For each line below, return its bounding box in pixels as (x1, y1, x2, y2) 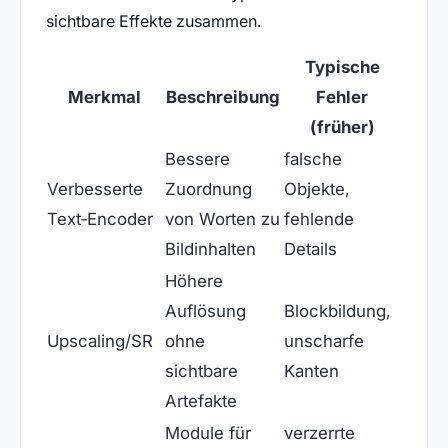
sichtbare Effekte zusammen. (45, 11, 261, 31)
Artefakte (164, 391, 237, 411)
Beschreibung (166, 87, 281, 107)
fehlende (283, 209, 354, 229)
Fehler (316, 87, 369, 107)
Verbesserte (46, 179, 143, 199)
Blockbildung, (283, 301, 391, 321)
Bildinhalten (164, 239, 256, 259)
